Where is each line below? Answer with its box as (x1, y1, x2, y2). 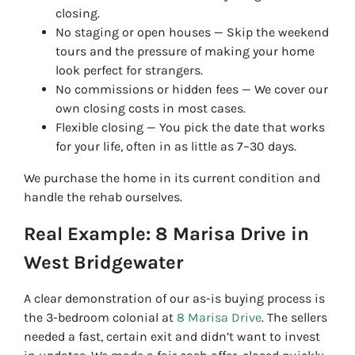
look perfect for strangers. (55, 63, 203, 78)
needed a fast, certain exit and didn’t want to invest (24, 329, 320, 345)
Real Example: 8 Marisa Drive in (24, 223, 309, 246)
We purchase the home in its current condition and (24, 170, 320, 186)
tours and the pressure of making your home (55, 44, 315, 59)
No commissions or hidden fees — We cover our (55, 82, 328, 97)
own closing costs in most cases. (55, 101, 246, 116)
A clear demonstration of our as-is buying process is (24, 291, 325, 307)
